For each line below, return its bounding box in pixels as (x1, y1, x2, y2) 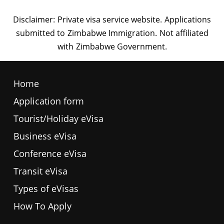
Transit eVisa (13, 165, 67, 177)
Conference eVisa (13, 147, 86, 159)
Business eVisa (13, 130, 76, 142)
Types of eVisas (13, 182, 78, 194)
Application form (13, 95, 84, 107)
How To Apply (13, 200, 71, 212)
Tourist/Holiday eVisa (13, 112, 103, 124)
